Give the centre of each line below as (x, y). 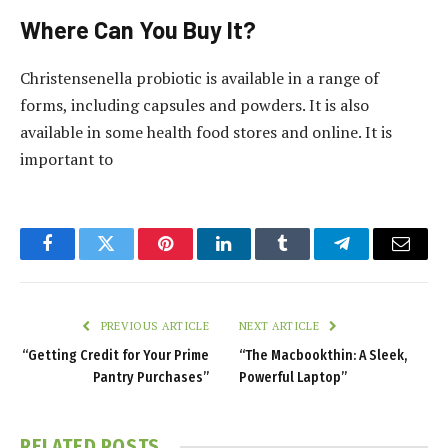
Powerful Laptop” (293, 378)
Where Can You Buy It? (138, 30)
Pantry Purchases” (151, 378)
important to (66, 159)
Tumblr (308, 258)
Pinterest (195, 258)
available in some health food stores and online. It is (206, 132)
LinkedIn (255, 258)
